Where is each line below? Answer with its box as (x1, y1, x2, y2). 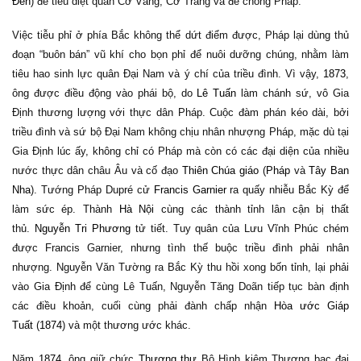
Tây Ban (309, 164, 350, 176)
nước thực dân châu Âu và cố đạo (12, 164, 182, 176)
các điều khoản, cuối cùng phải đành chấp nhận (12, 300, 274, 312)
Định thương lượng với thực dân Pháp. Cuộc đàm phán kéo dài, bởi (12, 106, 349, 118)
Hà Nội (118, 203, 155, 215)
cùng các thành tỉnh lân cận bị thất (154, 203, 350, 215)
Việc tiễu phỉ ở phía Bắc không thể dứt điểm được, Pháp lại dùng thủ (12, 29, 349, 41)
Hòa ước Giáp (274, 300, 349, 312)
